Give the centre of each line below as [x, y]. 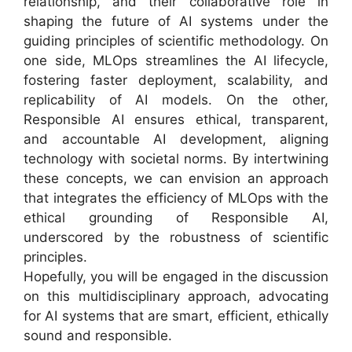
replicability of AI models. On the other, [176, 100]
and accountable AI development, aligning [176, 139]
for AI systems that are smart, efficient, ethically [176, 316]
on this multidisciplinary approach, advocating [176, 297]
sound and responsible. [98, 336]
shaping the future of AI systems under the [176, 22]
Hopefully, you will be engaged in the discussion [176, 277]
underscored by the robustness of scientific [176, 238]
